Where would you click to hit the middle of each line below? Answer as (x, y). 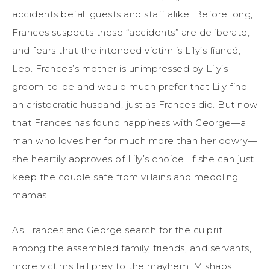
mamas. (30, 195)
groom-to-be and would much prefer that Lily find (130, 86)
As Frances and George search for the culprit (117, 230)
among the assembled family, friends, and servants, (132, 248)
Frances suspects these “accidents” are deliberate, (131, 32)
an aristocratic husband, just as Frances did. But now (135, 104)
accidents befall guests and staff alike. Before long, (133, 14)
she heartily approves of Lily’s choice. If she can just (133, 159)
